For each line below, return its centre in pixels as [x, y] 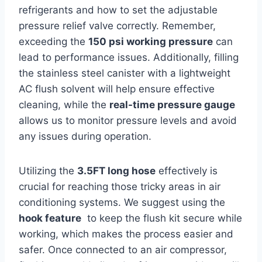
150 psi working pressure [151, 41]
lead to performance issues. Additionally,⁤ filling [129, 57]
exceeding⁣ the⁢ [54, 41]
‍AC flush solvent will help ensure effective [117, 89]
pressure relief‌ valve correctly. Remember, [117, 25]
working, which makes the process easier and [126, 234]
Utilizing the [48, 170]
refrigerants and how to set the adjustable [118, 10]
